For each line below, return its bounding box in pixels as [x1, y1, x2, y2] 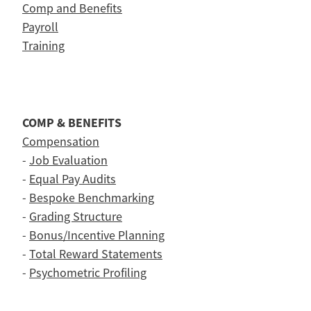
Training [22, 37, 65, 53]
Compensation [22, 133, 99, 149]
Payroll [22, 19, 58, 35]
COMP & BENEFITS [22, 114, 121, 131]
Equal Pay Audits [29, 171, 116, 187]
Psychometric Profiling [29, 264, 146, 280]
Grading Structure [29, 208, 122, 224]
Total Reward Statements [29, 246, 162, 262]
